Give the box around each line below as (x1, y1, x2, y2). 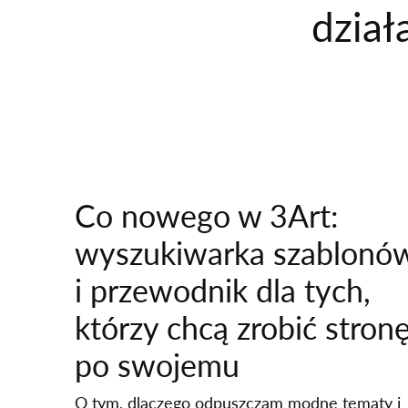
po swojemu (75, 346, 240, 383)
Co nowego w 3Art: (75, 197, 339, 234)
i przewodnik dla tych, (75, 271, 371, 309)
